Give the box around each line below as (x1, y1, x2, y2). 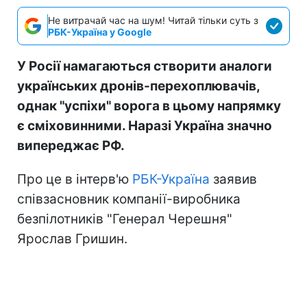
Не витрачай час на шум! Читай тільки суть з (48, 14, 258, 26)
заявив (210, 171, 257, 187)
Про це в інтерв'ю (17, 171, 132, 187)
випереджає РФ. (17, 137, 125, 153)
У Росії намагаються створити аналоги (17, 58, 272, 74)
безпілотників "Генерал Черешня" (17, 210, 232, 227)
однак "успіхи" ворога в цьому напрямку (17, 97, 281, 114)
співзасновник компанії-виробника (17, 191, 241, 207)
